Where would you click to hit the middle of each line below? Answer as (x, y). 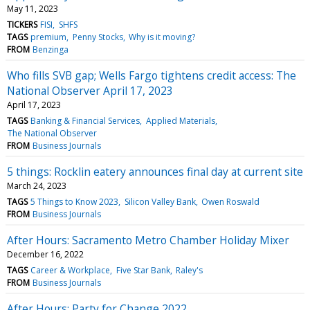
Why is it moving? (162, 37)
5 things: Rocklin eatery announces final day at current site (155, 171)
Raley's (189, 270)
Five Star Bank (143, 270)
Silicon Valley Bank (160, 201)
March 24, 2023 (37, 185)
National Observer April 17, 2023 (90, 90)
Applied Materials (180, 120)
